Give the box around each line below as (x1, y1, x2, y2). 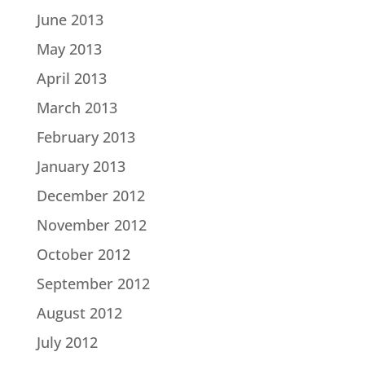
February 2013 (36, 126, 135, 147)
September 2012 (36, 273, 150, 293)
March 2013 (36, 97, 117, 117)
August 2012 (36, 302, 122, 323)
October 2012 (36, 244, 130, 264)
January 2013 (36, 156, 125, 176)
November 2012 (36, 214, 147, 235)
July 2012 (36, 332, 98, 352)
